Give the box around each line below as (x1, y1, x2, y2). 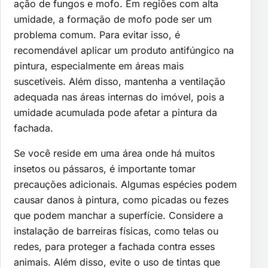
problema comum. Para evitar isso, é (14, 28, 180, 41)
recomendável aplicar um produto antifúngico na (14, 44, 234, 56)
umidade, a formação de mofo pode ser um (14, 13, 212, 25)
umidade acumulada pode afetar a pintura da (14, 106, 217, 118)
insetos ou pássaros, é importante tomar (14, 162, 196, 175)
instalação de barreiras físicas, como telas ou (14, 224, 218, 237)
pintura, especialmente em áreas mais (14, 59, 184, 72)
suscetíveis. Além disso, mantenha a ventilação (14, 75, 226, 87)
